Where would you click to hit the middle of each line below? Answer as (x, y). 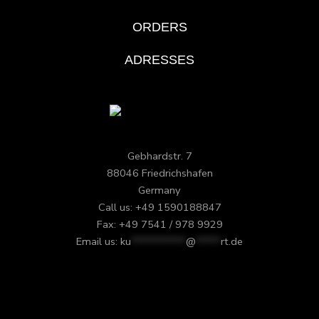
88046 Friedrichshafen (159, 173)
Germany (159, 190)
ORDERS (159, 27)
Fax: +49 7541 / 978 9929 (159, 224)
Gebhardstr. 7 (159, 156)
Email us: (98, 241)
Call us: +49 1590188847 (159, 207)
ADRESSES (159, 59)
